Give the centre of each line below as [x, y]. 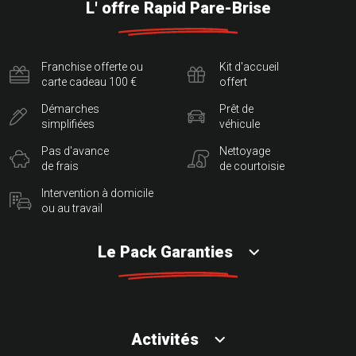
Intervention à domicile [97, 193]
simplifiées [68, 124]
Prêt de [236, 109]
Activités [165, 340]
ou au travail [72, 209]
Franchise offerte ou [92, 67]
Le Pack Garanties [165, 252]
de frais [60, 166]
